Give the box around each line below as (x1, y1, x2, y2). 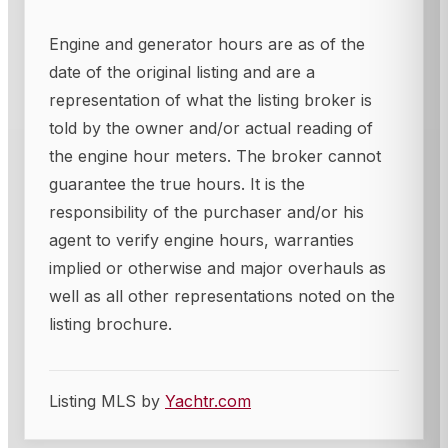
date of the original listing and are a (49, 61, 315, 82)
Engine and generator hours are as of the (49, 33, 365, 54)
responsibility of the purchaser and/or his (49, 201, 364, 222)
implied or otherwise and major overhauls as (49, 257, 386, 278)
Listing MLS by (49, 390, 165, 411)
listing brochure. (49, 313, 172, 334)
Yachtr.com (165, 390, 251, 411)
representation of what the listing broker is (49, 89, 372, 110)
